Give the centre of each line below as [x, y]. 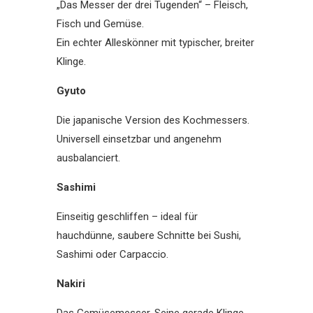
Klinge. [71, 61]
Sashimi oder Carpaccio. [112, 254]
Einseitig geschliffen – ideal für [127, 217]
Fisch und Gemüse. [100, 24]
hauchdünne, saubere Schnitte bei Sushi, [148, 235]
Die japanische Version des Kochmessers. [153, 120]
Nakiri [71, 284]
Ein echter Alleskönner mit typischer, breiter [155, 43]
